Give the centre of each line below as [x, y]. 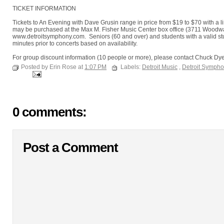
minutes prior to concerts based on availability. [75, 43]
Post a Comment [70, 148]
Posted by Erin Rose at [53, 67]
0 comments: [49, 112]
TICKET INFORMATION [44, 8]
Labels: [131, 67]
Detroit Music [160, 67]
